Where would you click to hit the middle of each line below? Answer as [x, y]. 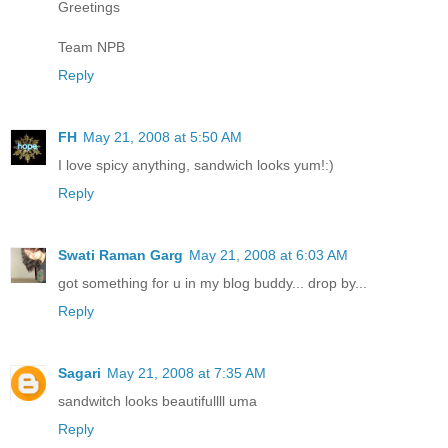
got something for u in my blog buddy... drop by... [212, 282]
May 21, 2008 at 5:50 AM [162, 136]
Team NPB [91, 46]
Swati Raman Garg [120, 254]
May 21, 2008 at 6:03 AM [268, 254]
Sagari [79, 372]
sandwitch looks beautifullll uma [157, 400]
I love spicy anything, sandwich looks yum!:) [196, 164]
